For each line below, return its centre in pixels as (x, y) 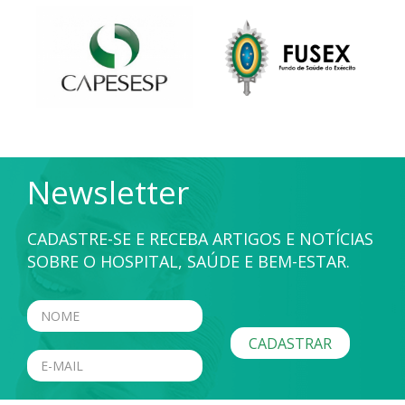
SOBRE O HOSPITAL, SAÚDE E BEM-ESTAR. (188, 261)
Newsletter (108, 192)
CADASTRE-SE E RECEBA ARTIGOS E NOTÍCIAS (200, 238)
